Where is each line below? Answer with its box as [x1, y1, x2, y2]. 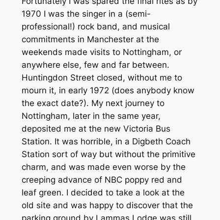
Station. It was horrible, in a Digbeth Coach [21, 137, 191, 147]
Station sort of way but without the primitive [21, 149, 195, 160]
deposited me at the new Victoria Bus [21, 124, 170, 134]
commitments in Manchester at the [21, 34, 159, 45]
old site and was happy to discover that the [21, 200, 193, 211]
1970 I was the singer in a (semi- [21, 9, 151, 19]
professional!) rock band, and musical [21, 22, 170, 32]
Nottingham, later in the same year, [21, 111, 161, 121]
